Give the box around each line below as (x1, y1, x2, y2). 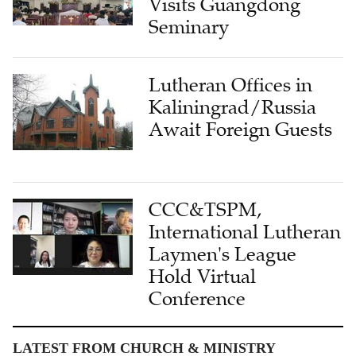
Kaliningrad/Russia (149, 95, 317, 120)
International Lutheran (149, 220, 342, 245)
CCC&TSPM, (149, 198, 262, 222)
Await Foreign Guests (149, 118, 333, 142)
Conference (149, 287, 246, 311)
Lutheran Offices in (149, 73, 313, 98)
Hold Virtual (149, 265, 257, 289)
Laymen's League (149, 242, 297, 267)
